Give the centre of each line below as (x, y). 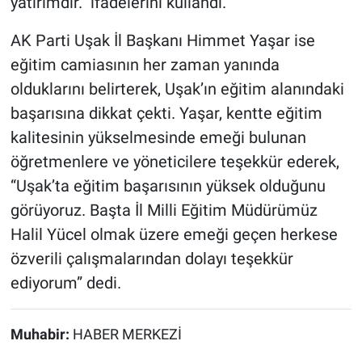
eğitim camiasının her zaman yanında (145, 65)
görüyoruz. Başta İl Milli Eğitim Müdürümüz (164, 210)
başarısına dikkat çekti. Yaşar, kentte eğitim (166, 114)
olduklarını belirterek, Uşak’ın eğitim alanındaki (177, 89)
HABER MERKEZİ (127, 335)
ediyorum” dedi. (65, 283)
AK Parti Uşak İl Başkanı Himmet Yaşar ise (162, 41)
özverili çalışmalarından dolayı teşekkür (152, 259)
